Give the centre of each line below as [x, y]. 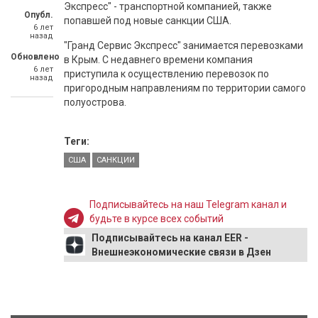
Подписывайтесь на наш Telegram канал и [188, 204]
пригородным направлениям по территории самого [185, 88]
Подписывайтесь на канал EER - [170, 238]
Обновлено [35, 57]
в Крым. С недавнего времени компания [158, 60]
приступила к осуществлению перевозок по [166, 74]
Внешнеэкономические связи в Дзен [181, 252]
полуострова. [95, 102]
